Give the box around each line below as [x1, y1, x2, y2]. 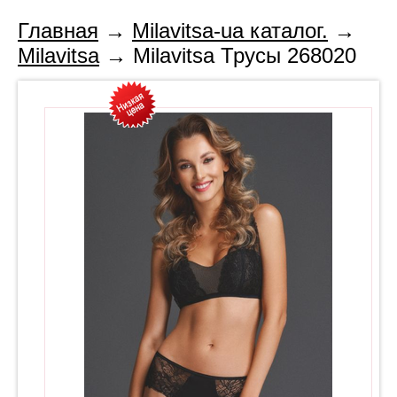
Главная [18, 19, 98, 43]
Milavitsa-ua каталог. [132, 19, 328, 43]
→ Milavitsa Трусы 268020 [99, 43, 356, 67]
